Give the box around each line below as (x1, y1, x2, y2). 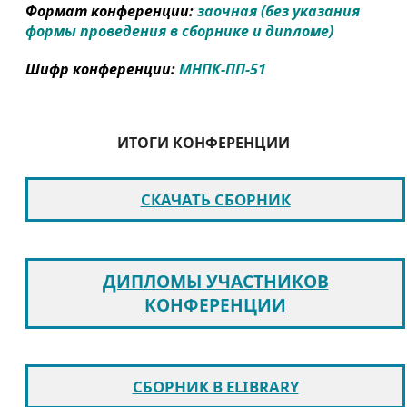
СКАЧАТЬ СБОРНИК (140, 189, 291, 211)
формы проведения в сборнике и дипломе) (25, 21, 333, 42)
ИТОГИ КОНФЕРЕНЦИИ (117, 133, 290, 154)
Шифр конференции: (25, 58, 179, 79)
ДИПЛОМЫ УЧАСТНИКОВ (102, 268, 329, 293)
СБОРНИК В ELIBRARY (132, 376, 299, 398)
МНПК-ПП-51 (179, 58, 266, 79)
